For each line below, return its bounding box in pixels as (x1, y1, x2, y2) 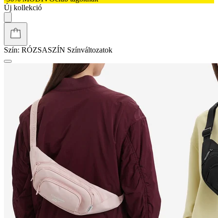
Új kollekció (4, 3, 42, 12)
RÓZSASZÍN (19, 45, 67, 54)
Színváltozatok (67, 45, 112, 54)
